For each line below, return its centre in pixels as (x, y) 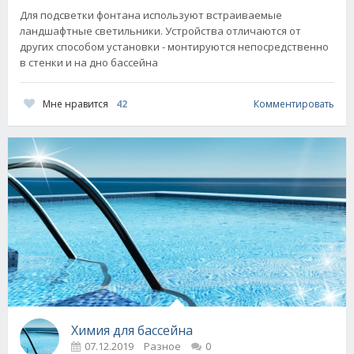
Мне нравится (75, 104)
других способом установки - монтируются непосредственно (174, 46)
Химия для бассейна (132, 331)
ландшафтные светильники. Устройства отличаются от (160, 30)
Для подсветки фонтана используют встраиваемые (151, 15)
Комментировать (294, 104)
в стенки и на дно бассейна (89, 62)
